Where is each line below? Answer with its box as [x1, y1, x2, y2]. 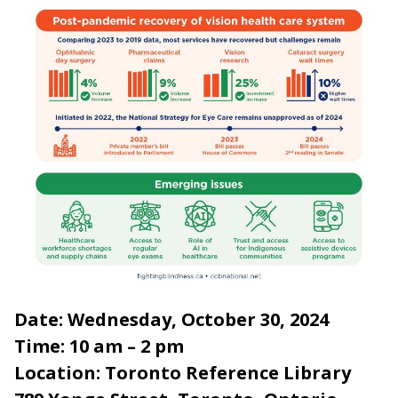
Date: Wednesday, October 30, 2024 [14, 306, 329, 331]
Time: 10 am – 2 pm [14, 333, 193, 358]
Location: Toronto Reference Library [14, 360, 355, 385]
